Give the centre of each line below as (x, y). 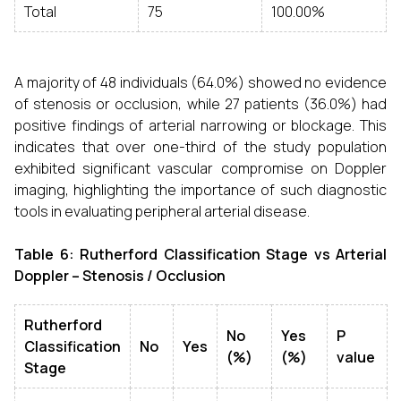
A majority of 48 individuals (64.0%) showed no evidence (200, 82)
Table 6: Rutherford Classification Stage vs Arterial (200, 254)
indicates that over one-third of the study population (200, 147)
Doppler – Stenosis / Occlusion (120, 276)
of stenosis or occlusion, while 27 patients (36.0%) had (200, 104)
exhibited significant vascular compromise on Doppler (200, 168)
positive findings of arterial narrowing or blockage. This (200, 125)
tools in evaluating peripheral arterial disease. (162, 211)
